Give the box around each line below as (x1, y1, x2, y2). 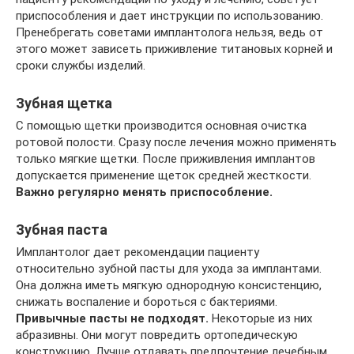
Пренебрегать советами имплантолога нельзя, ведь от (16, 24, 323, 40)
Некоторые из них (209, 311, 312, 326)
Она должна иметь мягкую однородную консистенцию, (16, 277, 322, 292)
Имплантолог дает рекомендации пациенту (16, 244, 259, 259)
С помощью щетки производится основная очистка (16, 118, 307, 133)
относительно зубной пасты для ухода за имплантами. (16, 261, 322, 276)
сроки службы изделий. (16, 58, 145, 73)
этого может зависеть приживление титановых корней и (16, 41, 333, 56)
